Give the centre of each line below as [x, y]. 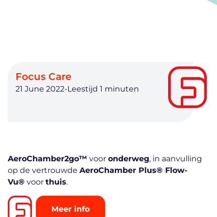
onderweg [129, 159]
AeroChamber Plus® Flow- [133, 170]
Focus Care [43, 77]
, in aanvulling [176, 159]
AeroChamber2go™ [47, 159]
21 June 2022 [40, 89]
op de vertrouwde [44, 170]
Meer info [70, 209]
